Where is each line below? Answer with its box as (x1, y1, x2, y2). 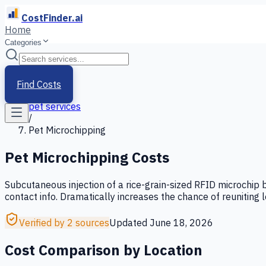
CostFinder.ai (21, 12, 83, 24)
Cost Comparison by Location (5, 240, 202, 259)
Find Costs (17, 78, 61, 90)
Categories (5, 38, 42, 47)
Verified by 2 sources (19, 216, 109, 229)
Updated (109, 216, 150, 229)
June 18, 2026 (150, 216, 213, 229)
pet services (28, 100, 81, 112)
